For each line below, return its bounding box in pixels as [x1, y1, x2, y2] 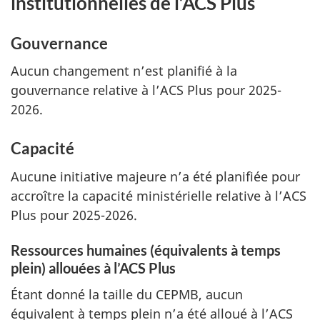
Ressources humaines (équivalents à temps [11, 241, 281, 259]
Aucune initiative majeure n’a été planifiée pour [11, 167, 300, 185]
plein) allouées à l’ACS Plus [11, 259, 176, 276]
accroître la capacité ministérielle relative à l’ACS [11, 186, 306, 204]
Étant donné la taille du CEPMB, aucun [11, 286, 243, 304]
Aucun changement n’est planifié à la [11, 62, 237, 80]
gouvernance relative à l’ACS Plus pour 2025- [11, 81, 281, 99]
